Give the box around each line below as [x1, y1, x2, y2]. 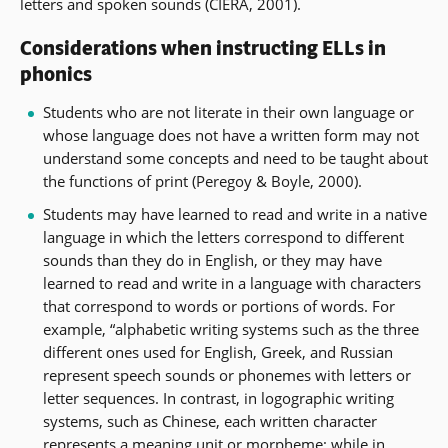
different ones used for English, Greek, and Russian [42, 342, 393, 363]
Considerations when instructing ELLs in [20, 34, 386, 62]
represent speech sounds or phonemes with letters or [42, 365, 411, 386]
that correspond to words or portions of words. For [42, 296, 395, 317]
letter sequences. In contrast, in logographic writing [42, 388, 394, 409]
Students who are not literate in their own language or [42, 102, 414, 123]
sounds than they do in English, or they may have [42, 250, 382, 271]
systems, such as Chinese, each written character [42, 411, 377, 432]
